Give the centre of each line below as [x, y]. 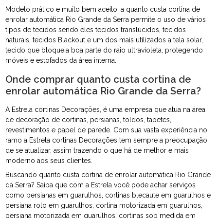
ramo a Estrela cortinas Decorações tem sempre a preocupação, [107, 140]
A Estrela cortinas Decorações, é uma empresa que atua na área [106, 110]
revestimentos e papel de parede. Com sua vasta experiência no [107, 130]
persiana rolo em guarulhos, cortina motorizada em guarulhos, [104, 206]
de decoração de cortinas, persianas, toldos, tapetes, [89, 120]
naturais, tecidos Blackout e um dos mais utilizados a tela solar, [104, 40]
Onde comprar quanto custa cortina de [99, 80]
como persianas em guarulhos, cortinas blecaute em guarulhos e [108, 195]
